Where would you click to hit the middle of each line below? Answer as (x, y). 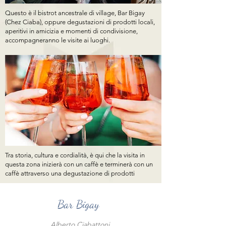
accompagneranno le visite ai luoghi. (58, 40)
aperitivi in (20, 31)
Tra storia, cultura (29, 155)
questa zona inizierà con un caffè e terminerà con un (79, 164)
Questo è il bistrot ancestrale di (50, 13)
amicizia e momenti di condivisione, (87, 31)
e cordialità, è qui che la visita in (100, 155)
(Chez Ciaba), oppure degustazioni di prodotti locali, (80, 22)
